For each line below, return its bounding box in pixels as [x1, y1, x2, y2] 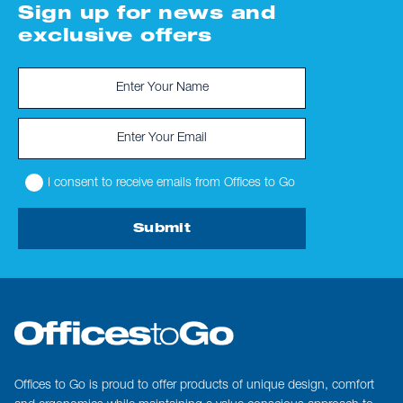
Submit [133, 223, 191, 236]
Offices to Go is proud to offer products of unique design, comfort [14, 380, 374, 393]
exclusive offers [18, 29, 211, 47]
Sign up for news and [18, 6, 275, 24]
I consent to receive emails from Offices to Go [48, 177, 295, 190]
